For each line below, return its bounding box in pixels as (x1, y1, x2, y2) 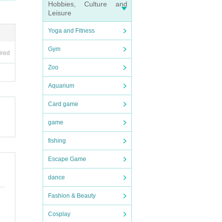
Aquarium (48, 82, 74, 89)
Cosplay (48, 211, 70, 218)
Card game (48, 101, 78, 108)
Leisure (48, 9, 71, 17)
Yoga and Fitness (48, 27, 95, 34)
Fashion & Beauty (48, 192, 96, 199)
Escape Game (48, 156, 86, 163)
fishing (48, 137, 66, 144)
